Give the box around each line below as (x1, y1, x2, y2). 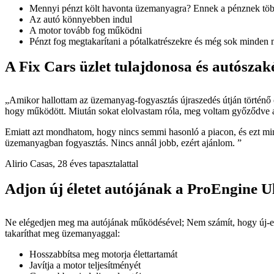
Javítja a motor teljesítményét (29, 260, 141, 270)
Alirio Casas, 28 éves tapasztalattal (5, 158, 138, 169)
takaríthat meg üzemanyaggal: (5, 228, 120, 239)
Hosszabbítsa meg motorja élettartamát (29, 249, 177, 259)
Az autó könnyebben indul (29, 14, 132, 24)
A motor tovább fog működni (29, 25, 142, 35)
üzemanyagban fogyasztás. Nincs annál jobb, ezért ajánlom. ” (5, 138, 242, 148)
